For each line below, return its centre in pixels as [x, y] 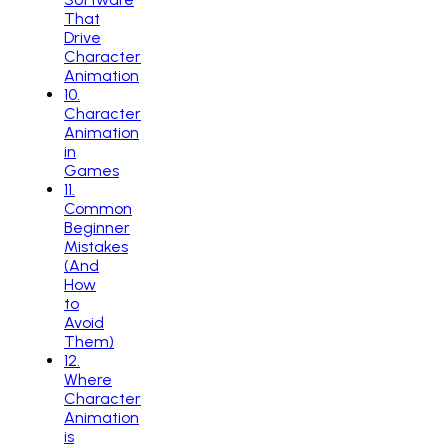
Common [98, 208]
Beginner [97, 227]
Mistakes [96, 246]
